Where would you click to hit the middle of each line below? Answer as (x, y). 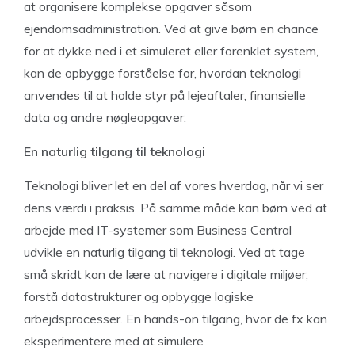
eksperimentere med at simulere (114, 341)
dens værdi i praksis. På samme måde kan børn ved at (176, 208)
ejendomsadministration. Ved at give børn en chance (171, 29)
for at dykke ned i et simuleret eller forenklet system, (171, 51)
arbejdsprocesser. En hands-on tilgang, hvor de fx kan (176, 319)
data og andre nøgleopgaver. (105, 117)
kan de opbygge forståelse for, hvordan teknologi (162, 73)
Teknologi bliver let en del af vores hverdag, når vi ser (174, 185)
